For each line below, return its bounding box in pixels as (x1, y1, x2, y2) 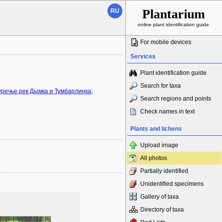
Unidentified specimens (140, 180, 204, 187)
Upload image (140, 142, 178, 149)
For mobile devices (140, 39, 191, 46)
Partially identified (140, 167, 188, 174)
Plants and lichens (130, 125, 182, 132)
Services (130, 53, 156, 60)
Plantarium (142, 7, 205, 21)
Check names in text (140, 108, 195, 115)
